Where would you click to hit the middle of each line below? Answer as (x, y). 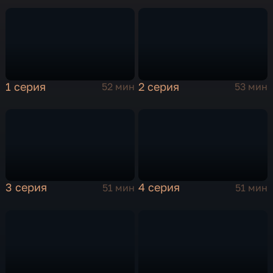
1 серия (26, 86)
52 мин (118, 87)
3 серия (27, 187)
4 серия (159, 187)
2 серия (159, 86)
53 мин (251, 87)
